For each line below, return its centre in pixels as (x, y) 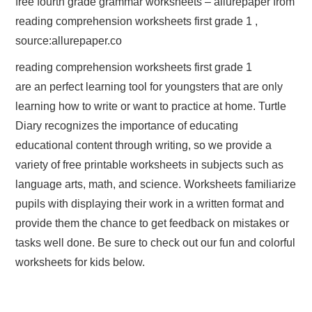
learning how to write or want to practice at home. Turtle (151, 107)
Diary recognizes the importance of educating (127, 126)
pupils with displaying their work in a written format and (150, 204)
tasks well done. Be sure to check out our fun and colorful (156, 243)
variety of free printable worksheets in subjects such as (150, 165)
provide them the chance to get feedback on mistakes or (153, 224)
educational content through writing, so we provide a (144, 146)
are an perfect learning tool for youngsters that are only (149, 87)
